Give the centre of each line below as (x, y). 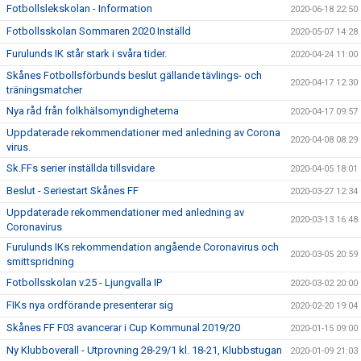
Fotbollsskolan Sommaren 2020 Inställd (99, 31)
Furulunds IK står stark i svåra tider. (87, 54)
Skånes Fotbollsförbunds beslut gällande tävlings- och (134, 75)
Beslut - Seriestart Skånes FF (73, 191)
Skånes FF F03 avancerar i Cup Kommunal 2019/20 (123, 328)
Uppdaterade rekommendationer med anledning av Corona (143, 133)
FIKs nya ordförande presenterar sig (90, 305)
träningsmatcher (44, 90)
